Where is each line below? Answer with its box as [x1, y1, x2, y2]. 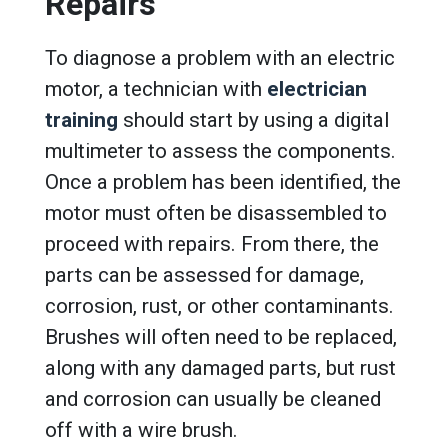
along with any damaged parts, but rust [45, 356, 396, 380]
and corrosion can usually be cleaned [45, 387, 381, 411]
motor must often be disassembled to [45, 201, 387, 225]
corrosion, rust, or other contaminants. [45, 294, 394, 318]
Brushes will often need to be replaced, [45, 325, 397, 349]
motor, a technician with [45, 77, 267, 101]
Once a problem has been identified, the [45, 170, 401, 194]
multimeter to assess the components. [45, 139, 396, 163]
